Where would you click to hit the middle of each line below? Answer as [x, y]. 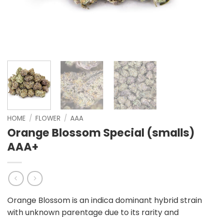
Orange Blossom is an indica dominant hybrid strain [105, 200]
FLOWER [48, 119]
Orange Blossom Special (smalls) [101, 133]
